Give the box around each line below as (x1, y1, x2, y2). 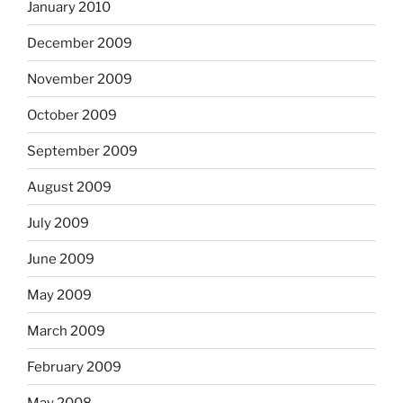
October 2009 (27, 106, 117, 123)
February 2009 (27, 358, 121, 375)
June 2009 (27, 250, 94, 267)
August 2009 (27, 178, 112, 195)
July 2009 (27, 214, 89, 231)
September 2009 (27, 142, 138, 159)
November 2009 (27, 70, 132, 87)
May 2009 (27, 286, 92, 303)
